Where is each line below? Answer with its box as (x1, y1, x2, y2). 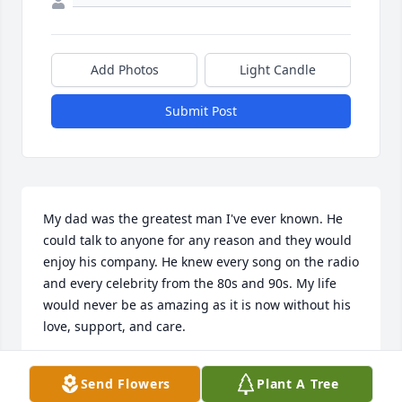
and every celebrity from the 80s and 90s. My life (43, 275, 336, 293)
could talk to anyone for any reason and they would (43, 232, 352, 249)
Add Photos (90, 61, 159, 79)
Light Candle (240, 61, 316, 79)
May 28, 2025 (43, 377, 122, 395)
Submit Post (165, 102, 237, 120)
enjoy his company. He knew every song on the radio (43, 253, 359, 271)
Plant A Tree (257, 375, 339, 392)
